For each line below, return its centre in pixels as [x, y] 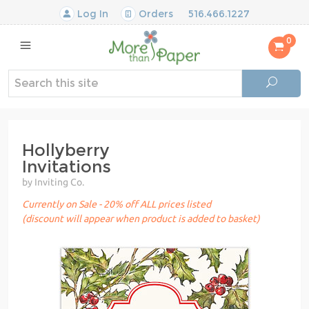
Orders [154, 14]
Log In [91, 14]
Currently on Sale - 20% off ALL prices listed [117, 204]
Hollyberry [66, 150]
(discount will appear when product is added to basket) [141, 218]
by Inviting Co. [53, 182]
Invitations [67, 166]
